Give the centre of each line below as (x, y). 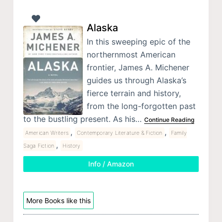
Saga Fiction (39, 145)
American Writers (47, 133)
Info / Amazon (111, 164)
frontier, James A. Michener (138, 67)
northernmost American (131, 54)
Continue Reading (169, 119)
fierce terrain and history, (134, 93)
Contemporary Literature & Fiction (120, 133)
